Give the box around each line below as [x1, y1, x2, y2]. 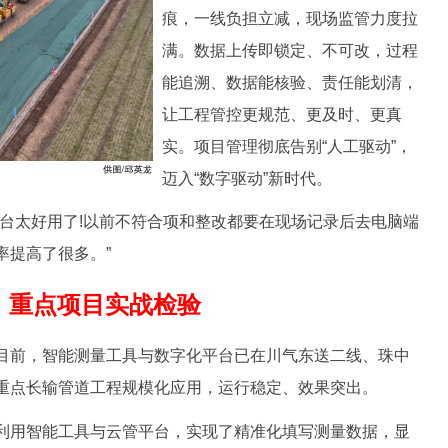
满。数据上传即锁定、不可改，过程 [162, 41, 418, 59]
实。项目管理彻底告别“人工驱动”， [162, 137, 412, 155]
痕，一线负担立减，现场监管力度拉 [162, 9, 418, 27]
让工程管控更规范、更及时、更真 [162, 105, 402, 123]
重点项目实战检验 [9, 291, 201, 319]
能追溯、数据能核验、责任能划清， [162, 73, 418, 91]
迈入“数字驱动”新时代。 [162, 169, 332, 187]
